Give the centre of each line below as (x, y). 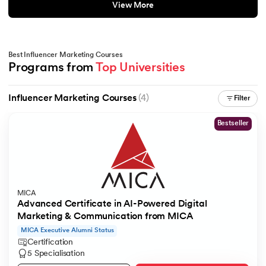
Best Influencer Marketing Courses (66, 55)
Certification (50, 242)
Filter (242, 98)
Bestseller (233, 124)
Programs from (52, 68)
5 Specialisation (56, 254)
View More (133, 6)
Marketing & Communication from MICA (105, 217)
